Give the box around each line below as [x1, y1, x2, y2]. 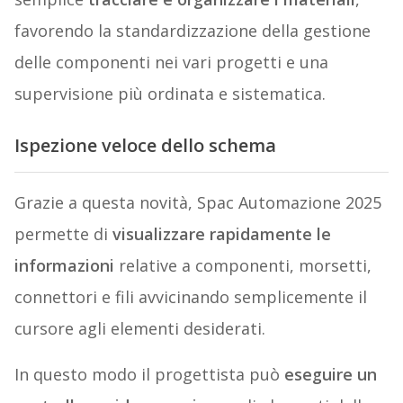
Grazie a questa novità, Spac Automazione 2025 [13, 192, 381, 214]
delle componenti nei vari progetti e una [13, 50, 328, 73]
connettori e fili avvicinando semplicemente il [13, 286, 367, 309]
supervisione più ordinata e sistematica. [13, 82, 326, 104]
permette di [13, 223, 112, 246]
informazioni [13, 255, 114, 277]
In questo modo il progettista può [13, 363, 280, 386]
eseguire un [279, 363, 377, 386]
